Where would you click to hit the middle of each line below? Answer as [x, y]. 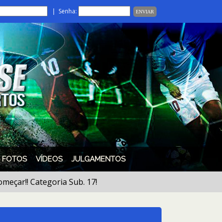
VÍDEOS [49, 159]
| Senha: [63, 11]
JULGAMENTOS [98, 159]
